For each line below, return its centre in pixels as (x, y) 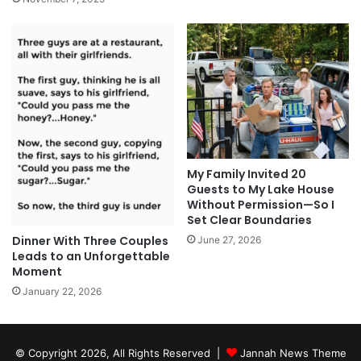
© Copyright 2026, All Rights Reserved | (120, 353)
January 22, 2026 (62, 291)
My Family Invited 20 (247, 174)
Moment (37, 271)
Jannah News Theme (293, 353)
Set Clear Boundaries (249, 220)
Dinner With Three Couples (90, 241)
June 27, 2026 (229, 239)
